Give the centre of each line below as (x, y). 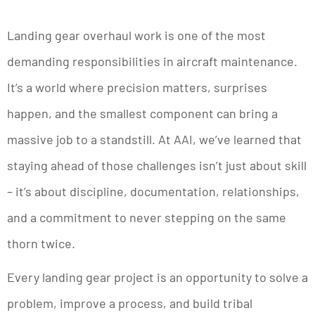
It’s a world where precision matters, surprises (137, 88)
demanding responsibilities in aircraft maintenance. (152, 62)
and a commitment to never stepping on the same (147, 218)
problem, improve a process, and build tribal (130, 303)
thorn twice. (41, 244)
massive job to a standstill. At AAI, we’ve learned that (154, 140)
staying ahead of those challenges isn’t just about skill (157, 166)
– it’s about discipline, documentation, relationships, (153, 192)
